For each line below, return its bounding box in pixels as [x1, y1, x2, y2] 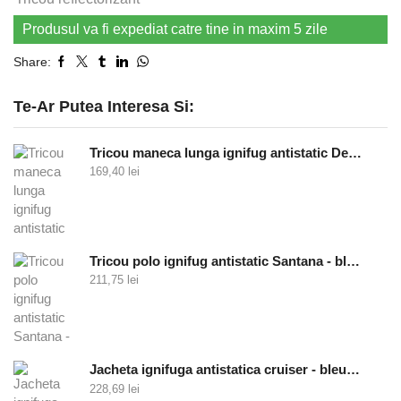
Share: [13, 54, 51, 69]
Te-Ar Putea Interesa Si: [13, 97, 194, 115]
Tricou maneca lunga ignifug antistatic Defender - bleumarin [348, 145, 362, 160]
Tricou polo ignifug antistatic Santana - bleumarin [346, 254, 360, 269]
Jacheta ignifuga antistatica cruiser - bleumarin [346, 363, 360, 378]
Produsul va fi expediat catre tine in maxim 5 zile [22, 21, 328, 37]
